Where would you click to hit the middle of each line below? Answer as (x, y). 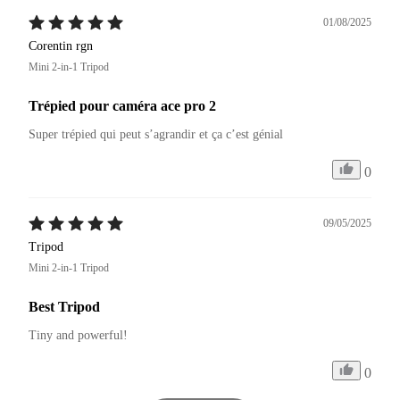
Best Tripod (64, 307)
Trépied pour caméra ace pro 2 (122, 106)
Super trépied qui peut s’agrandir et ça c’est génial (158, 135)
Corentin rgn (61, 46)
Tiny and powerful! (78, 336)
